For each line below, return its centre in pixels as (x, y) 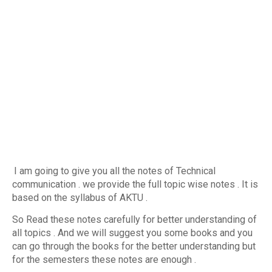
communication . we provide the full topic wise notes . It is (135, 184)
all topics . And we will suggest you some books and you (132, 233)
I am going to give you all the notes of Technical (115, 171)
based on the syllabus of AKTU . (80, 198)
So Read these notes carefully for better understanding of (134, 219)
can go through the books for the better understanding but (134, 246)
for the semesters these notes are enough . (104, 260)
